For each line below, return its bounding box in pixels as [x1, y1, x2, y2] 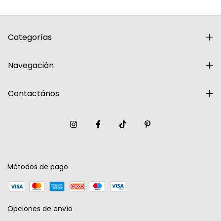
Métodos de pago [7, 161, 68, 172]
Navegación [8, 59, 54, 71]
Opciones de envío [7, 203, 73, 214]
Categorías [8, 31, 52, 43]
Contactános [8, 87, 59, 99]
